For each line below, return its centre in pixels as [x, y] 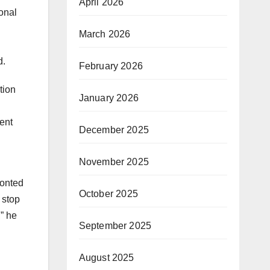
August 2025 [106, 258]
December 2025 [114, 130]
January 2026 [108, 98]
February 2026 [111, 66]
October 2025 [108, 194]
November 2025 [114, 162]
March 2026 [105, 34]
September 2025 [115, 226]
